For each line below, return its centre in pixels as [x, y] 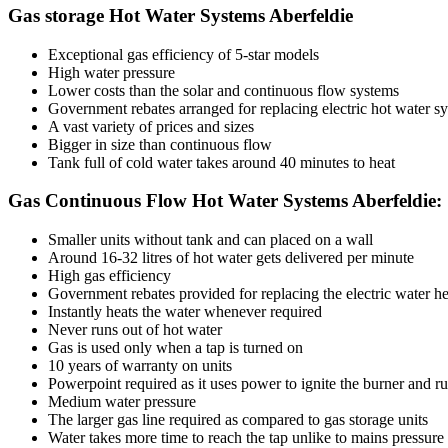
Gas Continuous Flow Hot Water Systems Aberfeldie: [225, 201]
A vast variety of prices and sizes [151, 126]
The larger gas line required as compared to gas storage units [238, 420]
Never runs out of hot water [135, 330]
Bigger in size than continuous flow [160, 144]
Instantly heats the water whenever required [185, 312]
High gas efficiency [109, 276]
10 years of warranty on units [140, 366]
